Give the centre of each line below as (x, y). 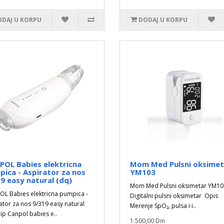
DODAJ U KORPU (163, 20)
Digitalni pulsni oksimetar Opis (174, 196)
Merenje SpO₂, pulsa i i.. (163, 206)
